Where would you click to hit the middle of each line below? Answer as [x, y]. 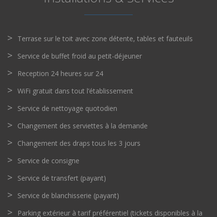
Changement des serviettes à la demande [83, 126]
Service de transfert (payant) [62, 178]
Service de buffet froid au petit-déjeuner [80, 56]
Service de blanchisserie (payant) [68, 195]
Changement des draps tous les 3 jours [79, 143]
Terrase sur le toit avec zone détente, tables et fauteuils [105, 39]
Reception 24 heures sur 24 [60, 73]
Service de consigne [48, 161]
